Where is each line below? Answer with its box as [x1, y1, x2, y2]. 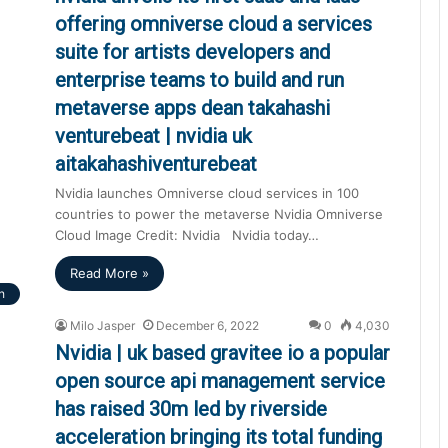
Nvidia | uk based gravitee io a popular [55, 340, 390, 365]
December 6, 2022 [156, 317, 259, 333]
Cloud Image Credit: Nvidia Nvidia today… [55, 226, 319, 243]
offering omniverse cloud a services [55, 11, 372, 36]
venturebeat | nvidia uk [55, 123, 252, 148]
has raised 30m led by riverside [55, 396, 327, 421]
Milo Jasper [70, 317, 135, 333]
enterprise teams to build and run [55, 67, 344, 92]
